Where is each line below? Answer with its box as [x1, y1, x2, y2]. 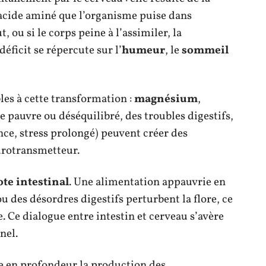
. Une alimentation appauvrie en [69, 174, 226, 190]
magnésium [134, 91, 198, 107]
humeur [122, 42, 165, 58]
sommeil [182, 42, 229, 58]
